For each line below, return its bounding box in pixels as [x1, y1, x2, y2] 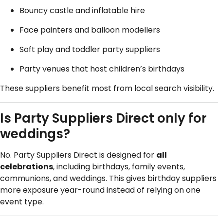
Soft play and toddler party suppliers [19, 44, 160, 55]
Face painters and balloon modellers [19, 24, 160, 36]
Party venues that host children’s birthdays [19, 63, 184, 75]
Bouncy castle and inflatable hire [19, 5, 145, 17]
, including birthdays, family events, [53, 161, 185, 173]
